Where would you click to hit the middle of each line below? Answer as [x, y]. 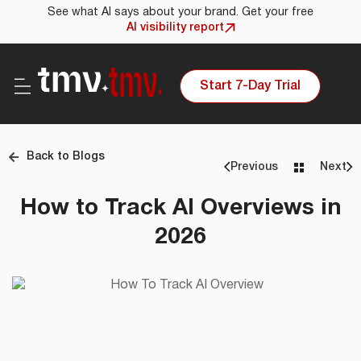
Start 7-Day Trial [251, 86]
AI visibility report [175, 28]
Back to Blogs [65, 157]
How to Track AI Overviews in [180, 209]
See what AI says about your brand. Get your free [180, 12]
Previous [254, 167]
